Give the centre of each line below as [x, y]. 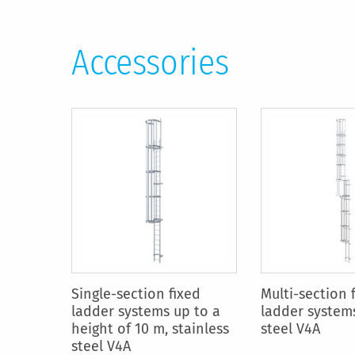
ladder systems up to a [146, 311]
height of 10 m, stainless [150, 328]
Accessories [150, 63]
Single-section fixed [136, 294]
